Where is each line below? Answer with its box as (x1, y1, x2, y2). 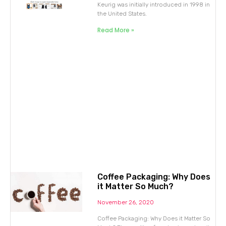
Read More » (97, 26, 135, 35)
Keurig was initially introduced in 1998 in (97, 1, 210, 9)
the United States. (97, 10, 147, 18)
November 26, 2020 (97, 199, 154, 206)
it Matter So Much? (97, 182, 174, 192)
